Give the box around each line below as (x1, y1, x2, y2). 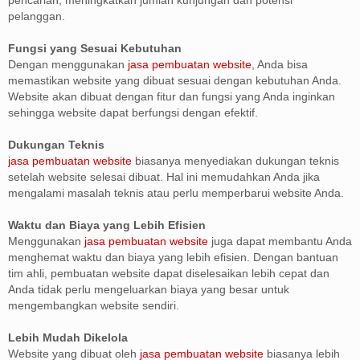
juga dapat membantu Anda (208, 235, 352, 247)
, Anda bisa (252, 58, 308, 71)
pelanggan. (8, 10, 65, 22)
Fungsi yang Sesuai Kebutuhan (8, 42, 182, 55)
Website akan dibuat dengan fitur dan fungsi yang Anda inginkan (8, 90, 335, 103)
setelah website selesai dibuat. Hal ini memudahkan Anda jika (8, 170, 320, 183)
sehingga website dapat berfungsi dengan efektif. (8, 106, 258, 119)
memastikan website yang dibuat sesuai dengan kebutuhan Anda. (8, 74, 342, 87)
